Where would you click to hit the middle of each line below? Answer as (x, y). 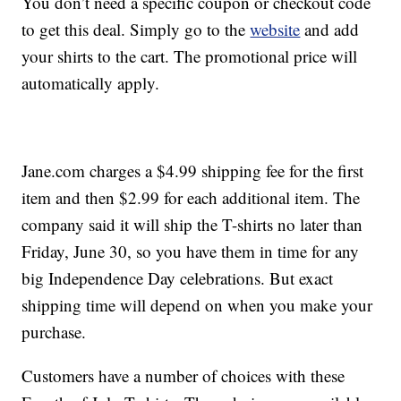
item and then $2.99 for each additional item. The (191, 198)
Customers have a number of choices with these (183, 376)
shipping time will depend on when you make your (197, 305)
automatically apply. (91, 83)
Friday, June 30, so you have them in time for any (191, 252)
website (275, 30)
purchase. (54, 332)
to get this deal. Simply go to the (136, 30)
